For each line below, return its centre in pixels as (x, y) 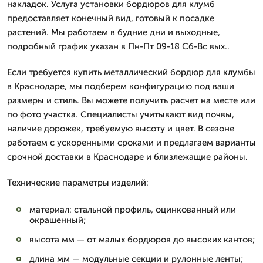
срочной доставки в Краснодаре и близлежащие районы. (127, 157)
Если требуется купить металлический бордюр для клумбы (131, 72)
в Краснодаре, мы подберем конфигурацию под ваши (121, 86)
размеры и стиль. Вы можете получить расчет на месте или (131, 100)
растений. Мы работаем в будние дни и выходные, (114, 32)
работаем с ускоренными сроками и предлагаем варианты (131, 143)
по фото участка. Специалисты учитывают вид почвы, (121, 114)
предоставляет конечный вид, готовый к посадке (111, 18)
